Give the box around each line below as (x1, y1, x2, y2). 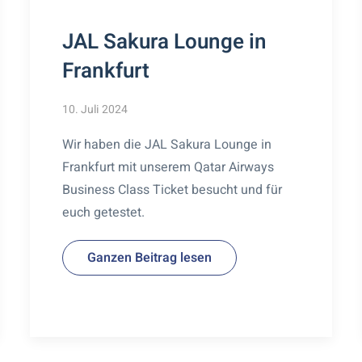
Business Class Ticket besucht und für (62, 179, 283, 200)
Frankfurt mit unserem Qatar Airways (62, 157, 275, 177)
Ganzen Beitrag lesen (87, 247, 213, 267)
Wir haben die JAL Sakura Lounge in (62, 134, 272, 154)
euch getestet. (62, 202, 145, 222)
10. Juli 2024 (62, 100, 128, 118)
